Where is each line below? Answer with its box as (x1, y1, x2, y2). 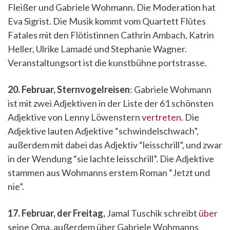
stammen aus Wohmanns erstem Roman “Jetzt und (8, 167, 210, 178)
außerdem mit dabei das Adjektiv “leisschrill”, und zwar (8, 139, 222, 150)
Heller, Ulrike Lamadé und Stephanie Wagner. (8, 43, 187, 54)
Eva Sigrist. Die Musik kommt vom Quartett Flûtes (8, 15, 206, 27)
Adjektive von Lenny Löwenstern (8, 111, 142, 123)
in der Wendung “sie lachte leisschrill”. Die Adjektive (8, 153, 214, 164)
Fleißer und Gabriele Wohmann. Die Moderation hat (8, 2, 216, 13)
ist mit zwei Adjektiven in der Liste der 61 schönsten (8, 98, 214, 109)
